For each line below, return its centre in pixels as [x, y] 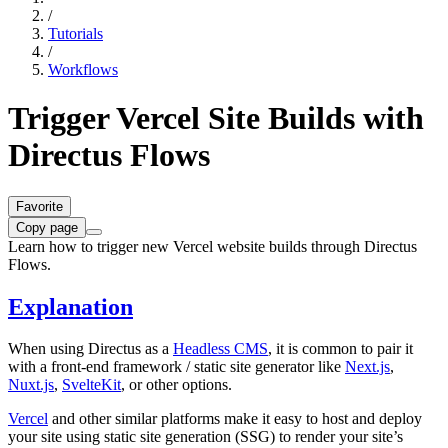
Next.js [367, 367]
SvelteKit [91, 385]
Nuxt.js [31, 385]
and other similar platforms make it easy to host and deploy [235, 419]
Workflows [83, 69]
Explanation [70, 306]
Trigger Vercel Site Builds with [216, 118]
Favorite [39, 206]
